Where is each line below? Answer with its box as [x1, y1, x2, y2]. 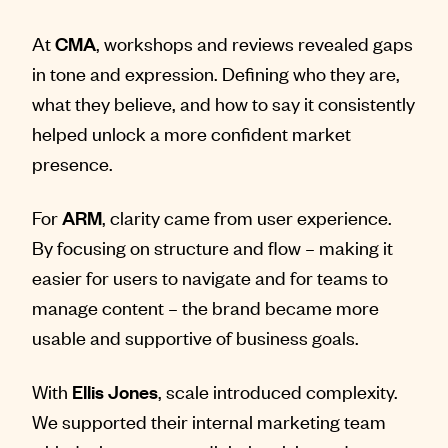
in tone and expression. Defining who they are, [32, 60, 400, 85]
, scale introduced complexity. [158, 378, 398, 403]
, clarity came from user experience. [102, 204, 392, 229]
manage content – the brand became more [32, 294, 379, 319]
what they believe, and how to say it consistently [32, 90, 415, 115]
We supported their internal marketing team [32, 408, 386, 433]
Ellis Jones [72, 378, 158, 404]
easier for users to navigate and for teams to [32, 264, 388, 289]
